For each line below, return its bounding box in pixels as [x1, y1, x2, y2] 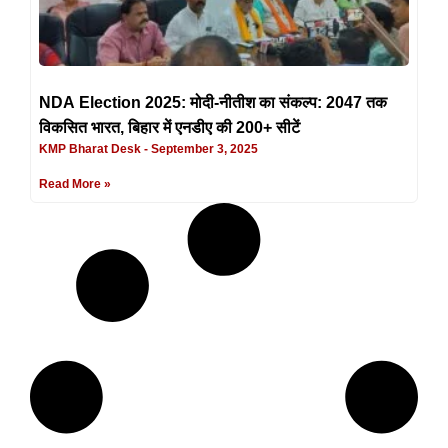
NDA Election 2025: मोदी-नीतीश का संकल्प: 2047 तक [39, 93, 387, 111]
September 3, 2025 [148, 141, 258, 156]
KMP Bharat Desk [39, 141, 144, 156]
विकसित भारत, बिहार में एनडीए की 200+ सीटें [39, 118, 300, 136]
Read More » [39, 176, 111, 191]
